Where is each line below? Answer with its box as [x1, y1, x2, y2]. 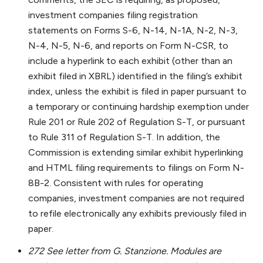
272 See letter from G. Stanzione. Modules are [28, 245, 221, 257]
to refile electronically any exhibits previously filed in [28, 208, 247, 220]
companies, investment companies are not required [28, 193, 244, 204]
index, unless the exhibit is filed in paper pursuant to [28, 86, 247, 97]
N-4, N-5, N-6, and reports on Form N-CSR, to [28, 40, 228, 52]
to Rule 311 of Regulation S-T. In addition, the [28, 131, 220, 143]
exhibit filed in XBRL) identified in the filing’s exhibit [28, 70, 242, 82]
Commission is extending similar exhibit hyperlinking [28, 147, 243, 159]
